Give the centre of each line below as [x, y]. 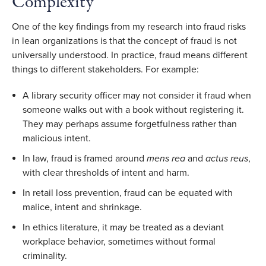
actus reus [227, 158]
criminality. [46, 256]
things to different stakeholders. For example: [107, 69]
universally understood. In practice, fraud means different [130, 55]
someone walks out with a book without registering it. [133, 110]
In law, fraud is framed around [85, 158]
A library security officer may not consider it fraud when [137, 95]
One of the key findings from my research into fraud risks [129, 26]
